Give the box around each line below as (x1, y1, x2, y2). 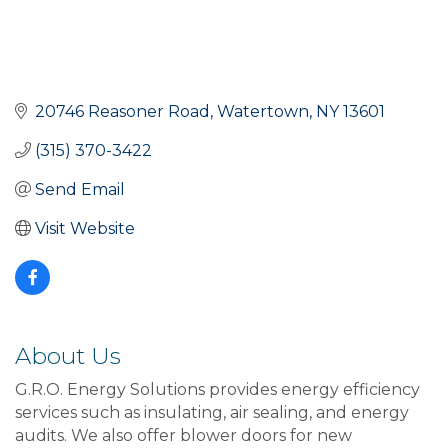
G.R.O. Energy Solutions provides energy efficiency (15, 379, 420, 399)
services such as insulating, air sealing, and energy (15, 402, 409, 422)
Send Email (35, 179, 125, 199)
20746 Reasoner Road (35, 101, 210, 121)
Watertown (217, 101, 309, 121)
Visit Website (35, 218, 135, 238)
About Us (15, 341, 121, 370)
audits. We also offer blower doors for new (15, 425, 352, 445)
